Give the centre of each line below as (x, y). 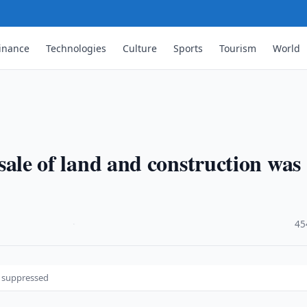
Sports (188, 48)
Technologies (76, 48)
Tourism (238, 48)
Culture (140, 48)
